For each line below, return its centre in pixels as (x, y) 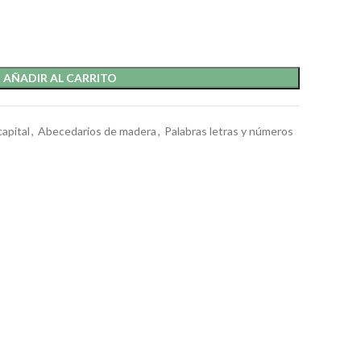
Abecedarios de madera (97, 131)
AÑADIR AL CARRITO (60, 78)
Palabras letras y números (229, 131)
